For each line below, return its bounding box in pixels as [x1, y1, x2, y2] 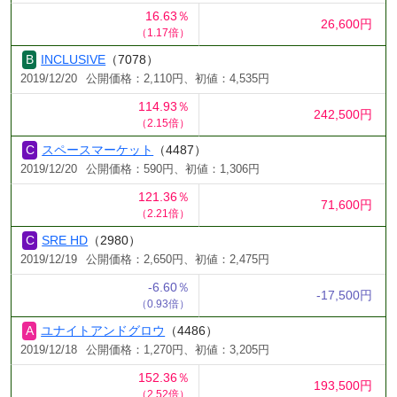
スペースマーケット [42, 142, 154, 157]
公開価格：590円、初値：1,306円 [86, 162, 260, 175]
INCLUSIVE [41, 51, 106, 66]
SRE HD [42, 232, 89, 247]
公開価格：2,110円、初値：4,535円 [86, 72, 269, 85]
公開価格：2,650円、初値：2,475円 [86, 253, 269, 266]
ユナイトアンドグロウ [41, 323, 166, 338]
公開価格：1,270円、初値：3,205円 [86, 343, 269, 356]
